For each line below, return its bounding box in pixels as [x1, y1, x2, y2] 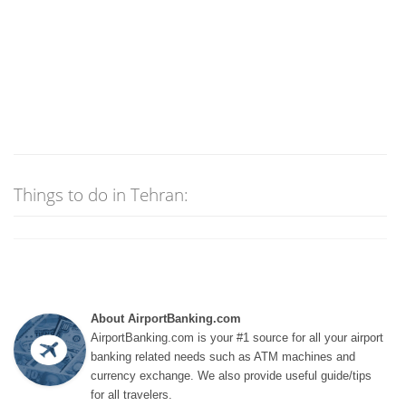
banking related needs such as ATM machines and [91, 350, 355, 363]
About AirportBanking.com [91, 312, 241, 325]
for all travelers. [91, 388, 172, 401]
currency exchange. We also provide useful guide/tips [91, 369, 372, 382]
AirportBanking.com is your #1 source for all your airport [91, 331, 383, 344]
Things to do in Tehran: [14, 182, 189, 207]
